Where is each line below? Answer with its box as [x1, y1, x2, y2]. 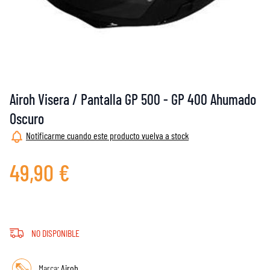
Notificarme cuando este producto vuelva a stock [26, 130, 189, 141]
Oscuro [10, 110, 44, 127]
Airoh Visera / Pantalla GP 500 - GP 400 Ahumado [10, 90, 256, 108]
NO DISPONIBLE [31, 227, 80, 239]
